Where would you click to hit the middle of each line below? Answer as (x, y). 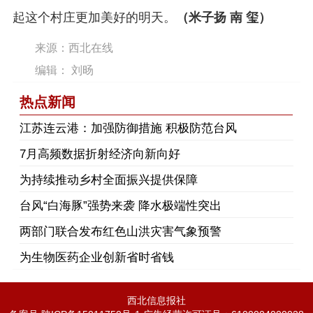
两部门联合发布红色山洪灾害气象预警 (121, 232)
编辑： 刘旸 (64, 71)
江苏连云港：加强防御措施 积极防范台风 (128, 129)
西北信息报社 (156, 301)
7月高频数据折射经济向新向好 (100, 154)
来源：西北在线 (74, 48)
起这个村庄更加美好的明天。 (94, 18)
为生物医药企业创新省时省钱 (97, 258)
